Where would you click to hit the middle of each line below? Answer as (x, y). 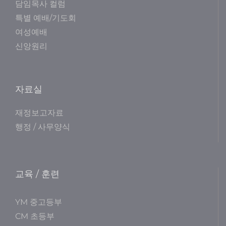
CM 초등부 (35, 216)
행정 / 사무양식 (43, 127)
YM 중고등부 (39, 202)
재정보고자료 (39, 113)
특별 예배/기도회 (46, 18)
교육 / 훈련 (37, 174)
